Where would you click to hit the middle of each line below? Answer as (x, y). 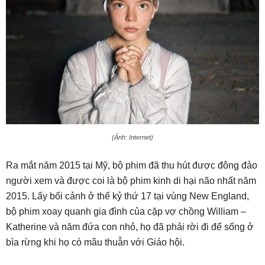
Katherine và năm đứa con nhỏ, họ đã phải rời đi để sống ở (130, 227)
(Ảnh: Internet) (132, 138)
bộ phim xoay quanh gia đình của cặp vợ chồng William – (126, 212)
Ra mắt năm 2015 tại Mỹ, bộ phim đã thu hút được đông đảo (132, 166)
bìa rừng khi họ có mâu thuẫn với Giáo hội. (95, 243)
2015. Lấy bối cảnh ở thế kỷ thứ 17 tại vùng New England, (127, 196)
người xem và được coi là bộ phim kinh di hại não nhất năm (131, 181)
